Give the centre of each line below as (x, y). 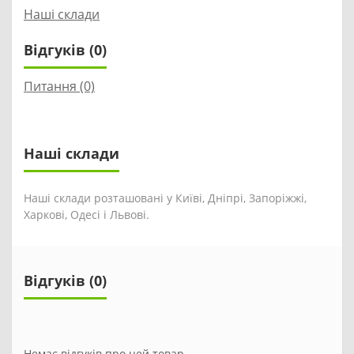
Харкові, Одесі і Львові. (87, 215)
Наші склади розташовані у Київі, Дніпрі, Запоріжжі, (165, 198)
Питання (50, 86)
